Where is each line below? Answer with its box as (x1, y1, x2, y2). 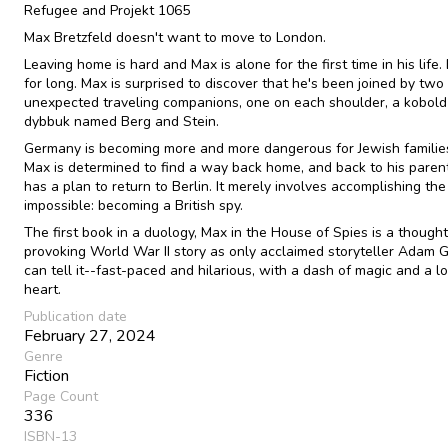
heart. (24, 279, 61, 299)
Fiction (24, 364, 69, 387)
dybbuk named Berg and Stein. (24, 111, 219, 131)
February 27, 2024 (24, 324, 156, 347)
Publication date (24, 306, 127, 326)
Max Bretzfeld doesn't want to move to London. (24, 27, 326, 47)
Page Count (24, 386, 98, 406)
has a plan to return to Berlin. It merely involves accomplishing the (24, 176, 446, 196)
